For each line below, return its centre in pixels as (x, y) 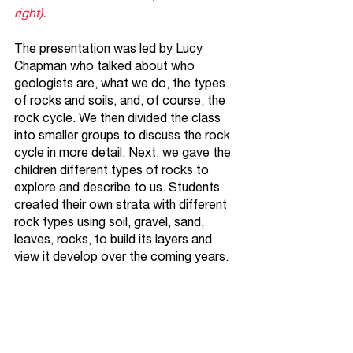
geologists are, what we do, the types (121, 83)
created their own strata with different (122, 204)
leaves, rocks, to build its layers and (115, 239)
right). (30, 13)
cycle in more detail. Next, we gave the (124, 152)
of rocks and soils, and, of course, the (121, 100)
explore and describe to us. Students (119, 187)
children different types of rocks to (113, 169)
